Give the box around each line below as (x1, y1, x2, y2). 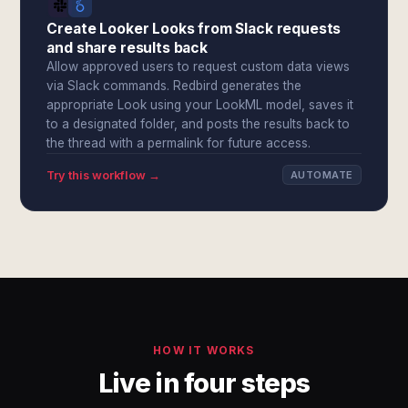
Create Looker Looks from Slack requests (46, 20, 342, 37)
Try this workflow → (46, 168, 161, 182)
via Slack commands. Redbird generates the (46, 78, 302, 93)
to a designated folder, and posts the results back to (46, 117, 351, 131)
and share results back (46, 39, 208, 56)
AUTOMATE (291, 168, 353, 181)
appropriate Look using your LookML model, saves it (46, 97, 354, 112)
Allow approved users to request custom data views (46, 59, 351, 74)
